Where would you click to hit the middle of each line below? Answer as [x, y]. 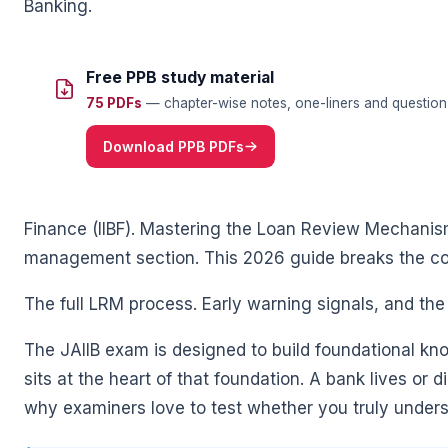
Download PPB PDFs [174, 146]
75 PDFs [114, 103]
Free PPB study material [180, 78]
